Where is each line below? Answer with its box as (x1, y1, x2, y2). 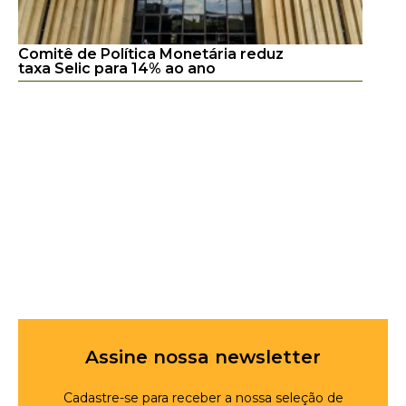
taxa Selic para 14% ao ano (18, 59, 216, 77)
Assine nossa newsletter (85, 345, 321, 368)
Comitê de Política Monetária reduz (18, 44, 284, 63)
